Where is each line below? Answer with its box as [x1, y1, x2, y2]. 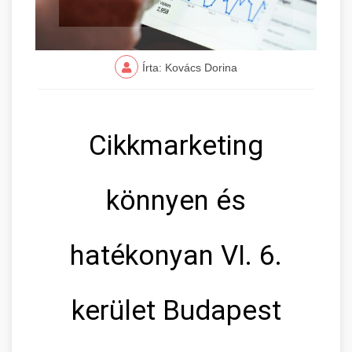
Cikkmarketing [89, 129, 263, 162]
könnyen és [106, 184, 246, 217]
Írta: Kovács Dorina [142, 60, 237, 74]
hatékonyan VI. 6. [70, 239, 282, 272]
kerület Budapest [71, 294, 281, 327]
